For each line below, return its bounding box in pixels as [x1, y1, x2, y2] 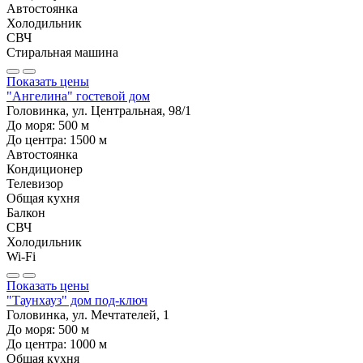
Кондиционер [6, 161, 83, 176]
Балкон [6, 205, 45, 220]
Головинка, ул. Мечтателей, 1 [6, 307, 169, 322]
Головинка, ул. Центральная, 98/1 [6, 103, 191, 117]
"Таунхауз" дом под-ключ [6, 293, 147, 307]
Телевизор [6, 176, 63, 190]
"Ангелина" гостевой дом [6, 88, 150, 103]
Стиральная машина [6, 45, 118, 59]
